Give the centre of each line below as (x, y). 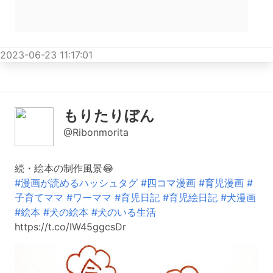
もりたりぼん (109, 115)
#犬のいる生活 (124, 212)
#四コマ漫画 (168, 183)
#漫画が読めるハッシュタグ (76, 183)
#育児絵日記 (190, 197)
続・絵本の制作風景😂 (64, 168)
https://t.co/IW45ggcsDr (70, 226)
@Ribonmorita (96, 132)
